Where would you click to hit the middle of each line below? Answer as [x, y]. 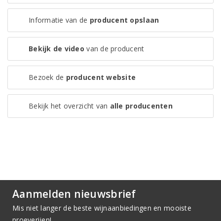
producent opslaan [124, 20]
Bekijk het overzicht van [69, 106]
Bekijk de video [56, 49]
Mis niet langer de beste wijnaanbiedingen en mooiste [102, 208]
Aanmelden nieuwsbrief [74, 194]
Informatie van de [59, 20]
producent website [101, 77]
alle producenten [141, 106]
